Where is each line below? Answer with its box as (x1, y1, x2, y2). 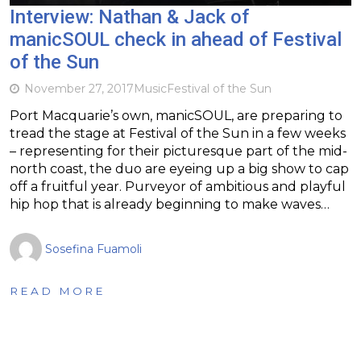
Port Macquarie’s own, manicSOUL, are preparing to (10, 107, 342, 123)
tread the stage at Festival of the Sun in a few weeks (10, 125, 346, 141)
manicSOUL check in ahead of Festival (10, 27, 342, 51)
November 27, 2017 (24, 81, 134, 96)
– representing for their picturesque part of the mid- (10, 143, 347, 159)
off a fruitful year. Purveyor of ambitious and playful (10, 178, 346, 194)
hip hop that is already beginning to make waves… (10, 196, 330, 212)
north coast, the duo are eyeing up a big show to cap (10, 160, 349, 176)
